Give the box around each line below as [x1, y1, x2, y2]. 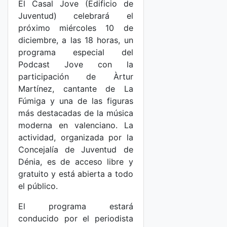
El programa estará [18, 201, 133, 211]
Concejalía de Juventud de [18, 144, 133, 155]
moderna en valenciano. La [18, 120, 133, 130]
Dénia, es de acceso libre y [18, 157, 133, 167]
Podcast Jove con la [18, 59, 133, 69]
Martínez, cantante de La [18, 84, 133, 94]
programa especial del [18, 47, 133, 57]
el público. [18, 181, 58, 191]
